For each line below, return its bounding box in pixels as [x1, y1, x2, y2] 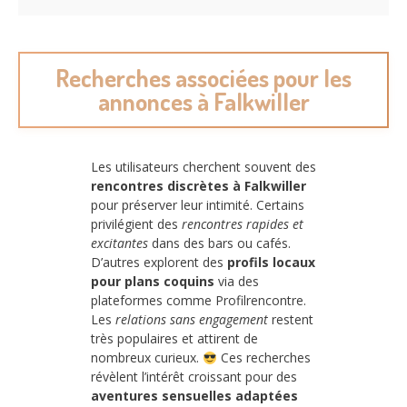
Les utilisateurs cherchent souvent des [91, 158, 316, 176]
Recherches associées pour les [55, 63, 352, 94]
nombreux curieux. [91, 349, 203, 367]
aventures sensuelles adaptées [91, 387, 298, 405]
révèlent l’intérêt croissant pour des [91, 368, 297, 386]
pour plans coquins [91, 273, 214, 291]
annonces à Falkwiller [97, 86, 310, 117]
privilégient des [91, 215, 182, 233]
